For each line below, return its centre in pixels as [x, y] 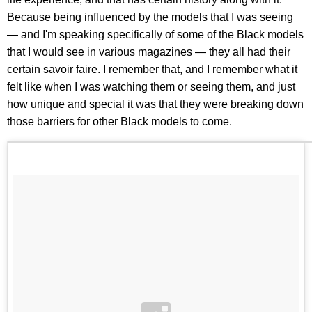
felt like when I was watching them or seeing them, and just [151, 87]
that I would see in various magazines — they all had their [149, 52]
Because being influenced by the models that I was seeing [150, 17]
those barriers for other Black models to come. [119, 122]
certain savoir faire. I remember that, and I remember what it [152, 70]
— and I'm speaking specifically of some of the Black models [155, 35]
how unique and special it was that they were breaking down [155, 104]
